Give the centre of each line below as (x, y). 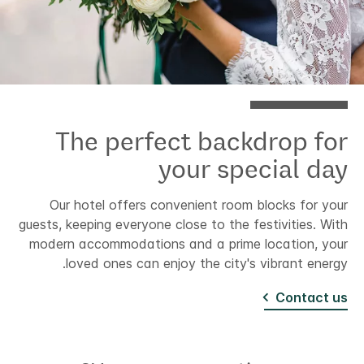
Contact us (312, 297)
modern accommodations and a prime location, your (188, 243)
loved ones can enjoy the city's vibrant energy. (207, 263)
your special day (253, 168)
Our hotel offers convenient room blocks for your (199, 204)
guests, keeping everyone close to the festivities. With (183, 224)
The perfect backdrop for (201, 140)
